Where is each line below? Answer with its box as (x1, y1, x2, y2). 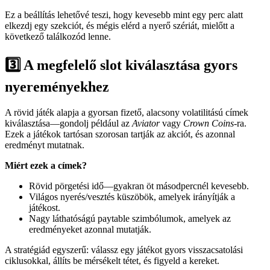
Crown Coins (183, 118, 234, 129)
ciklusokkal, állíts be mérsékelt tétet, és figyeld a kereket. (5, 256, 219, 266)
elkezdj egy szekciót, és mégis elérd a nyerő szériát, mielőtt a (5, 20, 234, 31)
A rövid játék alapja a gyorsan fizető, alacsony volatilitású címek (5, 107, 248, 118)
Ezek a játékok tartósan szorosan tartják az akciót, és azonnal (5, 129, 235, 140)
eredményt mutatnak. (5, 140, 84, 151)
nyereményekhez (5, 79, 109, 95)
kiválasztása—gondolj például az (5, 118, 132, 129)
